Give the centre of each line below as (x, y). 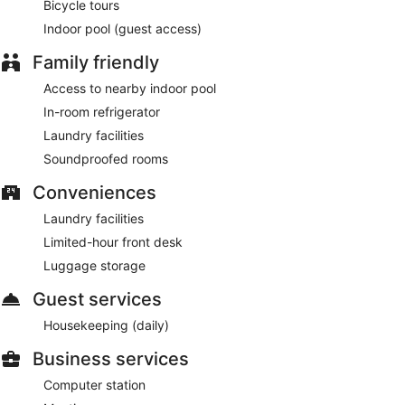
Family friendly (96, 63)
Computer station (94, 385)
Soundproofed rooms (106, 159)
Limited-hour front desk (113, 242)
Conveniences (94, 193)
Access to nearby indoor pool (130, 89)
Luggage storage (94, 266)
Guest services (97, 300)
